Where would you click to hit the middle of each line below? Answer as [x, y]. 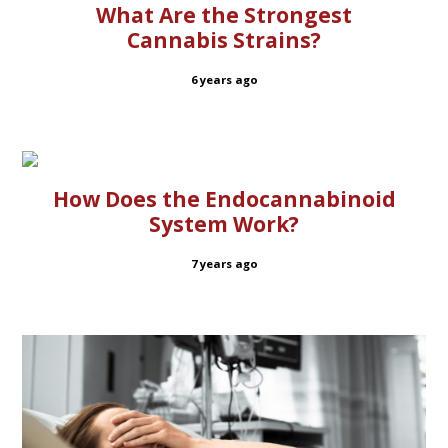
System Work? [224, 224]
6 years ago [224, 79]
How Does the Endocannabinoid [224, 199]
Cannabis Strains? [224, 40]
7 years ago [224, 263]
